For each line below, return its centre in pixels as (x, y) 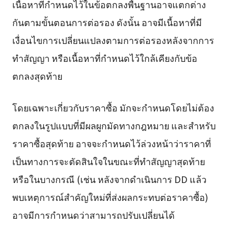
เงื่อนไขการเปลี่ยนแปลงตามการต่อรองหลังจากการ (113, 40)
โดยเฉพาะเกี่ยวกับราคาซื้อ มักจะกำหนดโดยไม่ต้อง (113, 107)
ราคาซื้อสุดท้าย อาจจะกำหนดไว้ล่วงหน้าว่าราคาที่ (111, 143)
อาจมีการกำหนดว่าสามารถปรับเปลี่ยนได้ (93, 214)
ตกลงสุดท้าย (37, 75)
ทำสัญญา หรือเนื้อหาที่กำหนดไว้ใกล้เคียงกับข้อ (105, 58)
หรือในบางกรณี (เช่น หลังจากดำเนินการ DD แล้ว (109, 179)
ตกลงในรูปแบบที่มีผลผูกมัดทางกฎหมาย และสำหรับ (114, 125)
